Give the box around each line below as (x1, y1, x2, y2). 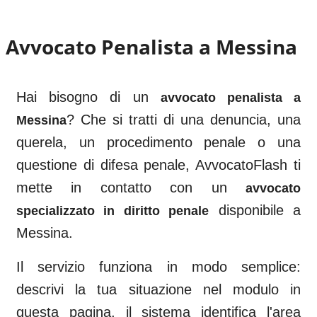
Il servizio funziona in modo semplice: (16, 259, 301, 275)
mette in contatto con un (16, 180, 227, 195)
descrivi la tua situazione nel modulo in (16, 282, 301, 297)
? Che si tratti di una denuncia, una (67, 112, 301, 127)
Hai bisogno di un (16, 89, 149, 105)
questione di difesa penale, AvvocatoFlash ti (16, 157, 301, 173)
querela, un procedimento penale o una (16, 134, 301, 150)
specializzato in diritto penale (16, 204, 209, 218)
